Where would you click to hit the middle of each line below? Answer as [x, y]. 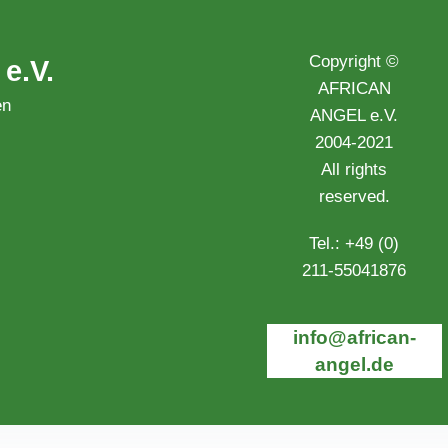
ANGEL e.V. [354, 116]
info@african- [354, 338]
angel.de [354, 365]
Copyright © [354, 62]
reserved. [354, 197]
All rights [354, 170]
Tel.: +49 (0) [354, 244]
